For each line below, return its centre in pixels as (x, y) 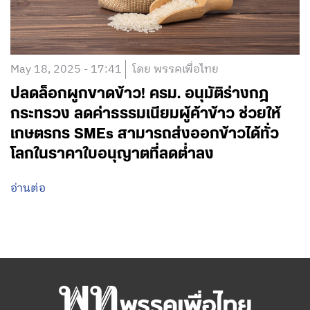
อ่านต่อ (28, 189)
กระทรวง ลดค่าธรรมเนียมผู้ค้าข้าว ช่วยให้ (146, 114)
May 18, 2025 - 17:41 (66, 70)
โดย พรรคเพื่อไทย (175, 70)
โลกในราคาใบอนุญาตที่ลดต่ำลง (112, 154)
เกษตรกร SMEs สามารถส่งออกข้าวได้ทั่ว (145, 134)
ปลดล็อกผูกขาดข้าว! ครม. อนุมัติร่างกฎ (139, 94)
